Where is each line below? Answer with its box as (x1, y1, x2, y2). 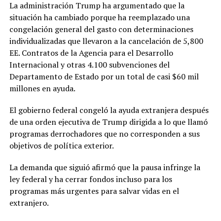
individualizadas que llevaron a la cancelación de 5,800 (9, 35, 203, 46)
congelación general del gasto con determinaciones (9, 23, 193, 35)
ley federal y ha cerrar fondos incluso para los (9, 173, 172, 184)
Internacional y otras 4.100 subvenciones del (9, 59, 170, 70)
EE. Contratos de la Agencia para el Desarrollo (9, 47, 173, 58)
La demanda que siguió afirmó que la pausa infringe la (9, 161, 200, 173)
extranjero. (9, 197, 49, 208)
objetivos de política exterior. (9, 140, 114, 151)
